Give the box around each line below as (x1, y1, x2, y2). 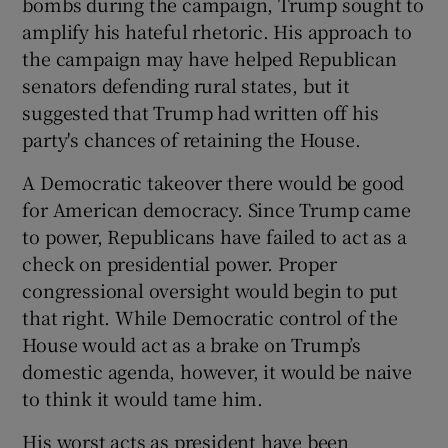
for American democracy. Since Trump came (22, 196, 411, 223)
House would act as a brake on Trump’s (22, 331, 362, 358)
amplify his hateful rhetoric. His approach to (22, 18, 412, 45)
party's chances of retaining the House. (22, 126, 361, 153)
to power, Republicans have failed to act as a (22, 223, 407, 250)
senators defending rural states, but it (22, 72, 350, 99)
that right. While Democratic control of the (22, 304, 398, 331)
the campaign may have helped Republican (22, 45, 397, 72)
